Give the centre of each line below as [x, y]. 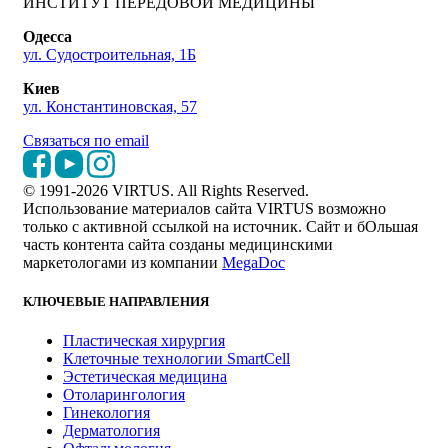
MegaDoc [253, 262]
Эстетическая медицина [145, 376]
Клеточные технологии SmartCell [176, 358]
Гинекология [106, 412]
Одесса [47, 36]
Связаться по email [86, 140]
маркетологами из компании [122, 262]
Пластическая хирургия [144, 340]
